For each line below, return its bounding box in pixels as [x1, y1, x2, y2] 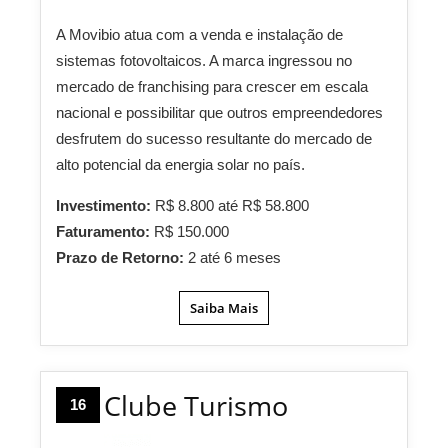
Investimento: [56, 197, 155, 215]
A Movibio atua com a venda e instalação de [56, 26, 343, 44]
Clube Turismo [104, 387, 288, 425]
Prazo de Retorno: [56, 249, 188, 267]
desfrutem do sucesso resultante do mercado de [56, 130, 372, 148]
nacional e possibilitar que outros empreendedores [56, 104, 383, 122]
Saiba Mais [190, 299, 258, 318]
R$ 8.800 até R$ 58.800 [155, 197, 309, 215]
